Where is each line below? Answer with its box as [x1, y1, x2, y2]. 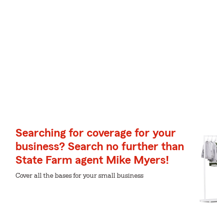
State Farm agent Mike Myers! [15, 155, 169, 166]
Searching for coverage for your [15, 127, 176, 139]
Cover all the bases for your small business [15, 172, 143, 179]
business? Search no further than [15, 141, 184, 153]
